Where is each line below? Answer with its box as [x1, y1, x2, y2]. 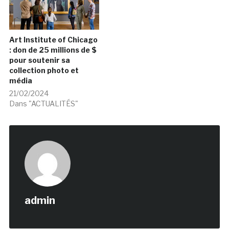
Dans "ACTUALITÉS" [9, 99, 78, 108]
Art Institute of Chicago [9, 35, 98, 44]
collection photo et [9, 65, 79, 75]
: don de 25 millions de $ [9, 45, 97, 54]
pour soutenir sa [9, 55, 70, 64]
